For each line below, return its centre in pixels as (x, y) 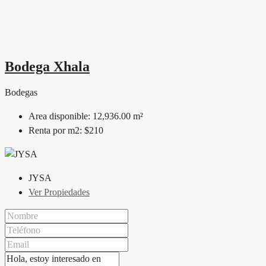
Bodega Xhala (47, 66)
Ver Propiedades (59, 192)
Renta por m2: (56, 130)
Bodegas (21, 92)
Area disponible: (61, 116)
